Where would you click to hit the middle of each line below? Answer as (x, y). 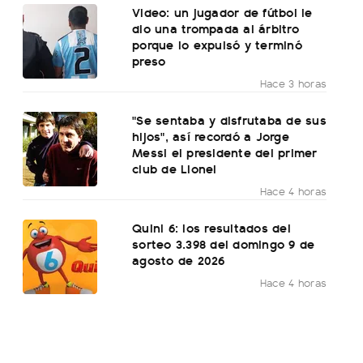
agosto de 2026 (179, 260)
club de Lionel (175, 169)
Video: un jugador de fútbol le (222, 12)
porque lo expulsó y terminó (217, 45)
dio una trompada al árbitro (216, 28)
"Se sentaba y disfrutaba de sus (229, 120)
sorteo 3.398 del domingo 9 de (224, 244)
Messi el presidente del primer (225, 152)
